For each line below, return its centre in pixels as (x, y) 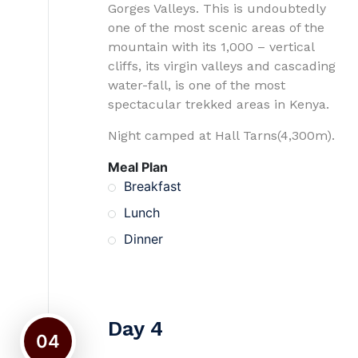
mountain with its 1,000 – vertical (211, 47)
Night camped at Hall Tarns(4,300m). (221, 135)
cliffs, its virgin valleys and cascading (222, 66)
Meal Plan (138, 167)
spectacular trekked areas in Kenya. (219, 104)
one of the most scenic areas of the (216, 28)
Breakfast (153, 186)
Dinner (143, 239)
